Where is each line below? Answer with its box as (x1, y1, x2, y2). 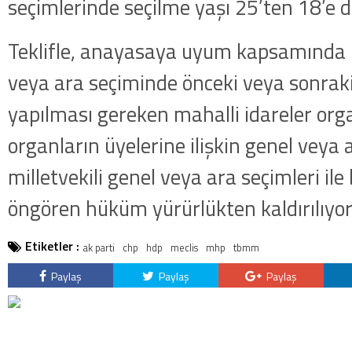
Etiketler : (25, 236, 79, 255)
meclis (170, 240, 198, 255)
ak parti (83, 240, 115, 255)
